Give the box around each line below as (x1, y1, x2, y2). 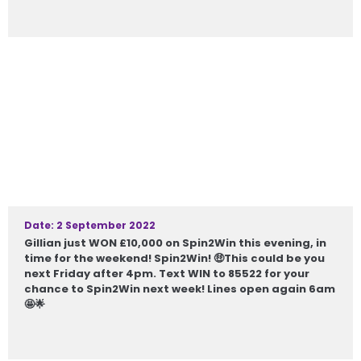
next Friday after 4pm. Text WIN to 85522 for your (24, 266, 309, 281)
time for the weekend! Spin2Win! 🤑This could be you (24, 251, 325, 266)
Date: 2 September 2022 (24, 218, 156, 232)
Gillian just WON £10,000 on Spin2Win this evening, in (24, 235, 326, 251)
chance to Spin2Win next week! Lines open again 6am (24, 281, 335, 297)
